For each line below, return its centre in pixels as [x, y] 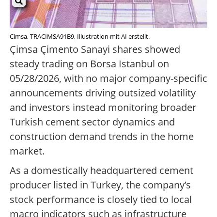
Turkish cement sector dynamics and [92, 122]
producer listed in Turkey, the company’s [100, 185]
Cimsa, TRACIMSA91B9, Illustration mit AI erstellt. [80, 37]
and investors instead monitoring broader [103, 108]
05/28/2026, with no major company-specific [108, 78]
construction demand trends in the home [102, 137]
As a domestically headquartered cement [101, 170]
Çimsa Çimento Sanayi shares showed [95, 49]
